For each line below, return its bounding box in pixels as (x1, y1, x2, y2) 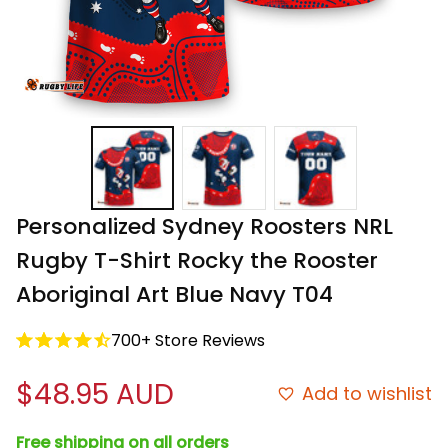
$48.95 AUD (16, 374, 174, 414)
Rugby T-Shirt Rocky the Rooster (16, 244, 378, 276)
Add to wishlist (302, 381, 432, 407)
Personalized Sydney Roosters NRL (16, 210, 393, 242)
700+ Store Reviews (111, 328, 265, 352)
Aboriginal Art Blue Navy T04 (16, 278, 333, 310)
